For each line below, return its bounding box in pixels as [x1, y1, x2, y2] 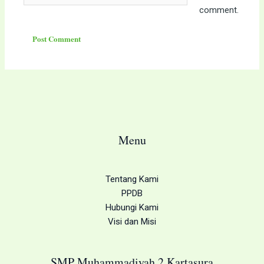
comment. [199, 5, 239, 16]
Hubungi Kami [105, 202, 159, 213]
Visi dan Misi [108, 216, 156, 227]
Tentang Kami [105, 173, 159, 184]
